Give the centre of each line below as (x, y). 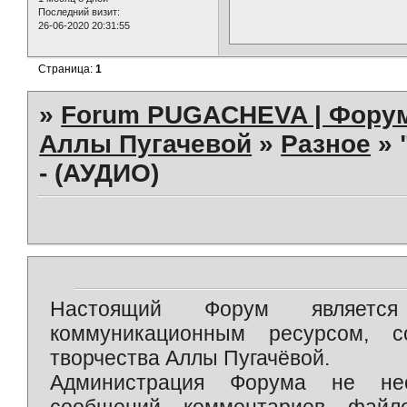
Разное (326, 144)
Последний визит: (79, 11)
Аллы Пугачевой (146, 144)
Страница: (67, 69)
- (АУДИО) (99, 174)
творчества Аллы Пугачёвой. (190, 358)
